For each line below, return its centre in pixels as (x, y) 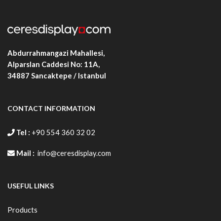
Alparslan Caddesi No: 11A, (54, 64)
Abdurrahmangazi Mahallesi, (56, 53)
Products (22, 210)
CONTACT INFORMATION (51, 109)
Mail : (26, 153)
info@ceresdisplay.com (74, 153)
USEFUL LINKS (31, 186)
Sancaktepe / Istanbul (69, 75)
